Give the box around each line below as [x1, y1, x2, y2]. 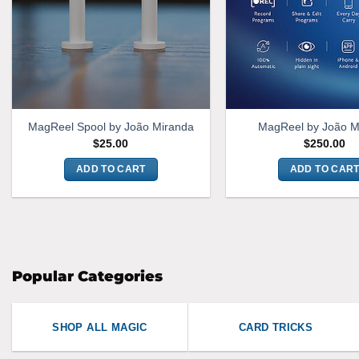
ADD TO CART [75, 164, 146, 175]
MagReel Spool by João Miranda [27, 120, 194, 134]
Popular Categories [12, 268, 163, 286]
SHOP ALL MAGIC [52, 321, 147, 334]
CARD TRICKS [238, 321, 313, 334]
